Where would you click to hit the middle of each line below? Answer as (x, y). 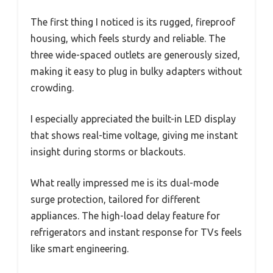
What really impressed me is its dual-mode (125, 183)
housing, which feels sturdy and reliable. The (128, 38)
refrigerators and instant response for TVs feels (136, 232)
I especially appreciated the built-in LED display (133, 119)
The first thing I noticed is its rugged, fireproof (133, 22)
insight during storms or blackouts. (108, 151)
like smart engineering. (80, 248)
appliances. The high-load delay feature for (125, 215)
